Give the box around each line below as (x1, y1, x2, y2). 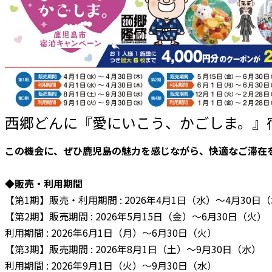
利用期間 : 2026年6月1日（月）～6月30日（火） (5, 225, 217, 240)
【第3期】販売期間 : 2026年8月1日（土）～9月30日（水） (5, 241, 261, 256)
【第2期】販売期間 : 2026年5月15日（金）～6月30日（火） (5, 208, 267, 223)
